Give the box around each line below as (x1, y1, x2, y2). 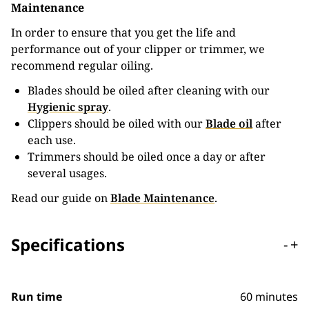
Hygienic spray (28, 99, 108, 114)
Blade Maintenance (110, 190, 215, 206)
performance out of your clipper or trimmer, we (11, 41, 265, 57)
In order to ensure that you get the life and (11, 25, 236, 40)
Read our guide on (11, 190, 110, 206)
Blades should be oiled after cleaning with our (28, 83, 270, 98)
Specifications (11, 233, 125, 256)
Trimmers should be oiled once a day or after (28, 149, 266, 164)
